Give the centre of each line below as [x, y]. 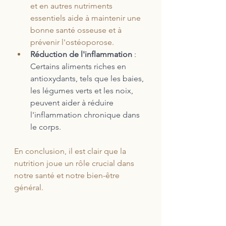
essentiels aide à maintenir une [87, 18]
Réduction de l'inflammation [82, 54]
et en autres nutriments [72, 6]
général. [30, 188]
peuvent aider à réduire [73, 103]
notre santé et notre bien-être [68, 176]
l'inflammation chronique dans [86, 115]
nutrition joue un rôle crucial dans [75, 163]
